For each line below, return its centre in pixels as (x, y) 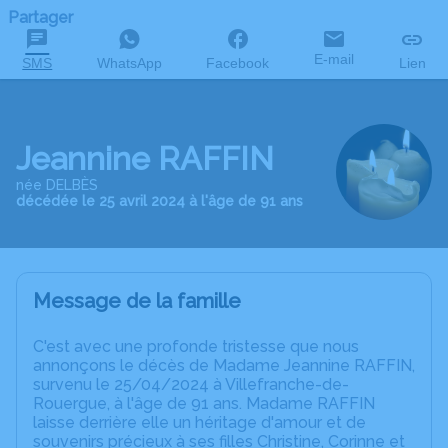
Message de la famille (137, 301)
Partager (40, 17)
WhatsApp (129, 63)
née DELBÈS (57, 184)
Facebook (238, 63)
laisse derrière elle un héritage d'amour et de (199, 422)
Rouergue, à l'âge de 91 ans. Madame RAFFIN (204, 403)
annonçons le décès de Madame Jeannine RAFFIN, (224, 365)
